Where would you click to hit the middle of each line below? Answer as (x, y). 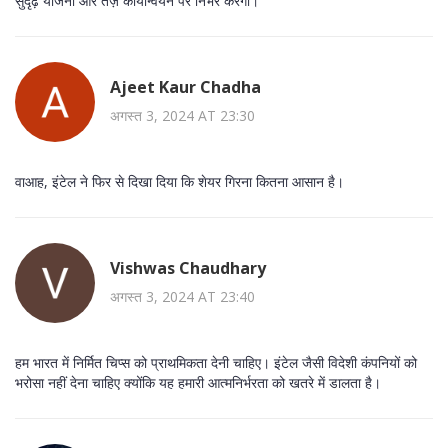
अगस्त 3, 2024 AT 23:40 (182, 296)
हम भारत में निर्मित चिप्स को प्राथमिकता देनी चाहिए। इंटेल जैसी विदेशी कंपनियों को (216, 363)
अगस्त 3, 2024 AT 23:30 (182, 115)
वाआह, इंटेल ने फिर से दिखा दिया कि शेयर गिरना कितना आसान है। (179, 182)
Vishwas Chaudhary (188, 267)
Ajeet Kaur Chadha (185, 86)
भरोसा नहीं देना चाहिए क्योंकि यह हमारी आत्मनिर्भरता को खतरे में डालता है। (198, 383)
